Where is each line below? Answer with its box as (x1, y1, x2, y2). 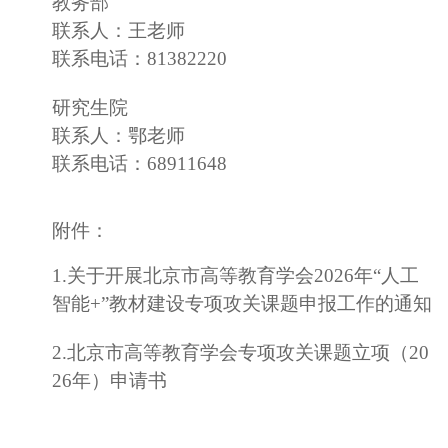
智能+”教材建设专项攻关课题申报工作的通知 (52, 292, 432, 314)
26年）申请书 (52, 369, 167, 391)
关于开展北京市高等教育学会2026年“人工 (67, 264, 419, 286)
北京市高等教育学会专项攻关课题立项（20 (67, 341, 429, 363)
